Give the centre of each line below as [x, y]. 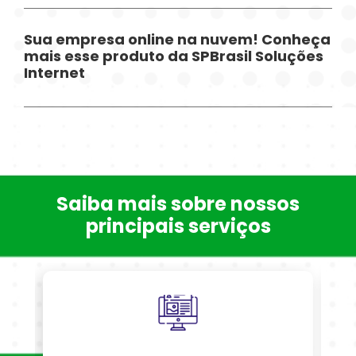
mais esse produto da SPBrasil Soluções [174, 57]
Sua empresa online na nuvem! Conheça [178, 41]
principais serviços [178, 228]
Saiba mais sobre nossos [178, 205]
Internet [55, 74]
